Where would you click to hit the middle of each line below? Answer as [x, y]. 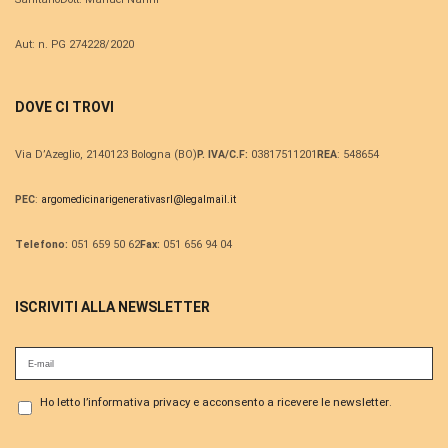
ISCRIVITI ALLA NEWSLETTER [112, 307]
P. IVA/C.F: [222, 155]
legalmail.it [209, 200]
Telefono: [41, 245]
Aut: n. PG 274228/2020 [74, 45]
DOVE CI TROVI [64, 107]
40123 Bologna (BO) [147, 155]
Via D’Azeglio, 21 [56, 155]
